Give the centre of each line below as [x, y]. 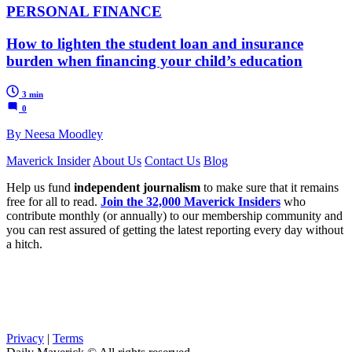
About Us [117, 160]
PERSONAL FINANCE [84, 12]
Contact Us [172, 160]
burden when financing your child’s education [154, 60]
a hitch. [24, 244]
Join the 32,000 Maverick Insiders [191, 201]
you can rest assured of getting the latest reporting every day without [175, 229]
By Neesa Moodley [55, 134]
